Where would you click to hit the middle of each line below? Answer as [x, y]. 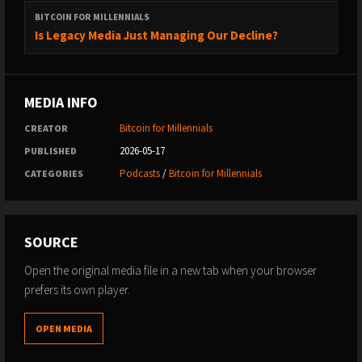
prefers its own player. [77, 290]
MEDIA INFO [61, 102]
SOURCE [51, 242]
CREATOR [46, 128]
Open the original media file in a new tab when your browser [170, 270]
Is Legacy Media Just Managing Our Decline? [156, 35]
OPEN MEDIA [64, 328]
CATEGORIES [54, 173]
